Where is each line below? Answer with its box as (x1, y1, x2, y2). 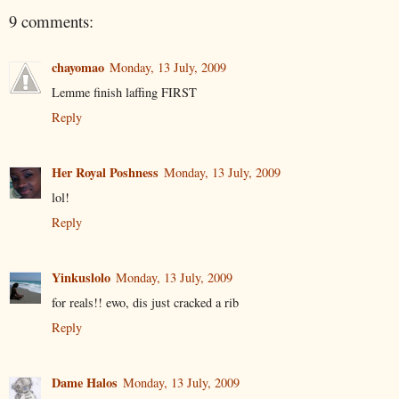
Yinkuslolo (52, 268, 110, 288)
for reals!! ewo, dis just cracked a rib (52, 294, 239, 312)
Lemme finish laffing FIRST (52, 84, 197, 102)
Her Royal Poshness (52, 163, 159, 183)
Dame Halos (52, 373, 118, 393)
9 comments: (9, 9, 94, 32)
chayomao (52, 58, 104, 77)
